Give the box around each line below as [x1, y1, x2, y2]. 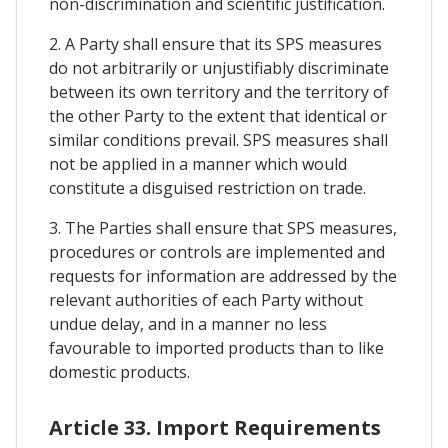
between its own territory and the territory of [49, 80, 389, 103]
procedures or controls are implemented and [49, 240, 385, 263]
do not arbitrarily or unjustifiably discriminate [49, 56, 389, 79]
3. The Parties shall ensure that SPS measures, [49, 216, 397, 239]
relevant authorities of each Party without [49, 288, 363, 311]
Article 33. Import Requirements [49, 414, 381, 442]
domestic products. [49, 360, 190, 383]
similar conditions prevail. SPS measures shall [49, 128, 388, 151]
